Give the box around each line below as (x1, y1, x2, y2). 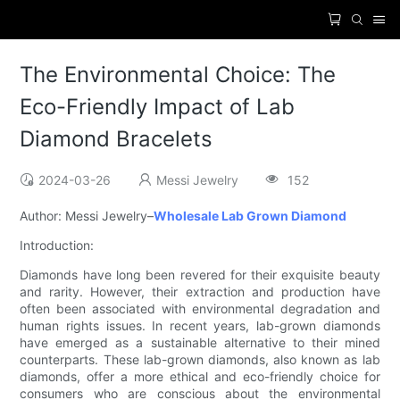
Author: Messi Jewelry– (20, 208, 154, 224)
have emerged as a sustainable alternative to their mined (20, 335, 380, 351)
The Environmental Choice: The (20, 62, 337, 88)
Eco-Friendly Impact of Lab (20, 94, 296, 121)
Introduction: (20, 237, 95, 254)
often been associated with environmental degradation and (20, 301, 380, 317)
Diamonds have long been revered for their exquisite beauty (20, 267, 380, 283)
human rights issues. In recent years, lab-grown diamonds (20, 318, 380, 334)
